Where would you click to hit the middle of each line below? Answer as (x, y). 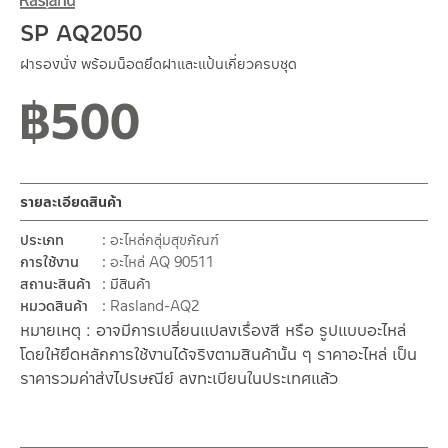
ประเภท (42, 240)
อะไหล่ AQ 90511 (162, 262)
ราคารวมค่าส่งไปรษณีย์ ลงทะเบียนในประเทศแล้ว (179, 379)
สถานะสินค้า (55, 284)
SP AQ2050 (81, 33)
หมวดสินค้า (54, 306)
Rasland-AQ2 (154, 306)
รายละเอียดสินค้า (71, 202)
